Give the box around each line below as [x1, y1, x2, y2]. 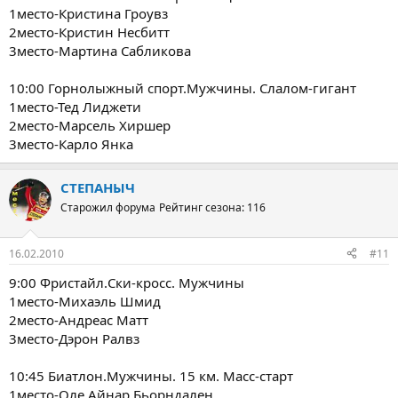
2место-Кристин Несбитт [9, 23, 170, 41]
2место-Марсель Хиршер [9, 116, 171, 134]
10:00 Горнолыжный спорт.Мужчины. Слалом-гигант [9, 79, 356, 97]
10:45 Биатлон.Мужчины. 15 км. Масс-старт [9, 366, 293, 385]
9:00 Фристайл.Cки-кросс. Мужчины [9, 273, 244, 291]
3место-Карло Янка [9, 135, 133, 153]
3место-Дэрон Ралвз [9, 329, 139, 347]
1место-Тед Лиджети [9, 98, 141, 115]
